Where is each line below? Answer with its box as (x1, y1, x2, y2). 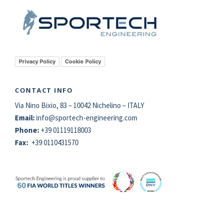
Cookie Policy (65, 57, 101, 65)
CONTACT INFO (15, 85, 73, 95)
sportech (55, 112, 83, 122)
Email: (15, 112, 36, 122)
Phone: (15, 125, 41, 135)
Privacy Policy (19, 57, 55, 65)
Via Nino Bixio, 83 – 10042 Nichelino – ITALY (15, 100, 144, 110)
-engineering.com (83, 112, 137, 122)
